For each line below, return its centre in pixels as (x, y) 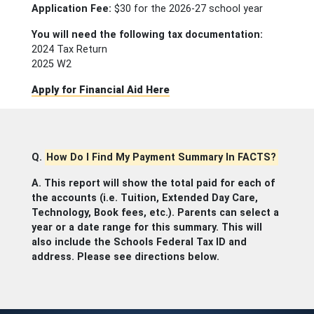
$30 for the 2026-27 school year (187, 9)
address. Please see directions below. (125, 257)
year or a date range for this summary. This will (146, 227)
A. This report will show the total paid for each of (153, 183)
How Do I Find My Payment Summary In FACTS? (162, 157)
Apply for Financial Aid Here (100, 90)
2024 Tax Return (69, 49)
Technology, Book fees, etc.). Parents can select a (155, 213)
